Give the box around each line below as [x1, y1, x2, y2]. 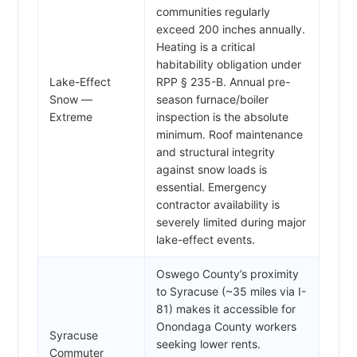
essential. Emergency [156, 179, 267, 194]
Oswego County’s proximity [156, 266, 299, 280]
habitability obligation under [156, 57, 301, 71]
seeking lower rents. [156, 336, 261, 351]
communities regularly [156, 4, 270, 18]
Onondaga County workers [156, 319, 296, 333]
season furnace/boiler [156, 92, 269, 106]
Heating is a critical [156, 39, 255, 53]
